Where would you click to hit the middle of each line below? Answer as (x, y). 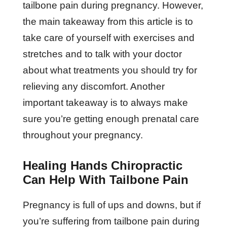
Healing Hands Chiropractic (102, 165)
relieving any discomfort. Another (93, 86)
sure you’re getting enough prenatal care (111, 119)
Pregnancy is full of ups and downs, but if (111, 205)
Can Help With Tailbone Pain (107, 179)
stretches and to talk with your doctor (102, 54)
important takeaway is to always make (105, 102)
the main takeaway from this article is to (108, 21)
